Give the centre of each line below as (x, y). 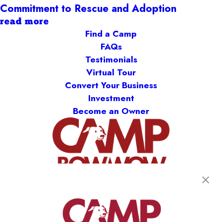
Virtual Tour (111, 72)
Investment (111, 98)
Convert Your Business (111, 85)
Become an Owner (111, 111)
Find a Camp (111, 33)
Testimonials (111, 59)
